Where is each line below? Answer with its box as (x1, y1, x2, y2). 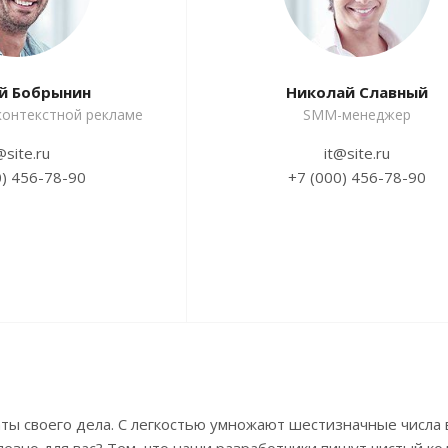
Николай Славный (285, 82, 428, 103)
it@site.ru (323, 143, 390, 164)
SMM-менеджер (302, 105, 411, 125)
